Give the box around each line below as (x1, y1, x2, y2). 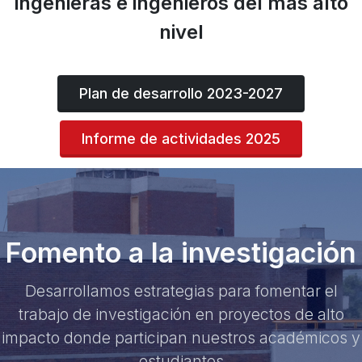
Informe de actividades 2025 (82, 130, 280, 148)
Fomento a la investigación (6, 236, 356, 270)
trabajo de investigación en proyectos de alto (18, 305, 344, 325)
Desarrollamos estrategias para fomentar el (24, 281, 338, 301)
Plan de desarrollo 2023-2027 (79, 85, 283, 103)
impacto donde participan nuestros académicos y (2, 328, 360, 348)
